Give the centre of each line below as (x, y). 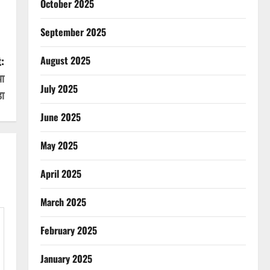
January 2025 (66, 259)
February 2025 (68, 230)
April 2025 (61, 174)
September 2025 (73, 32)
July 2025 (59, 89)
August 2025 (65, 60)
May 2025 (59, 145)
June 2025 (60, 117)
